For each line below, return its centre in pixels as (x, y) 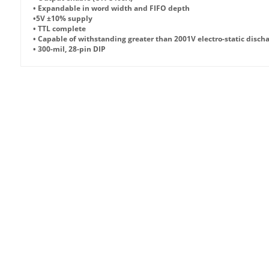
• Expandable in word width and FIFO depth (111, 8)
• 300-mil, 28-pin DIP (69, 49)
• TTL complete (59, 29)
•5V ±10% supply (63, 18)
